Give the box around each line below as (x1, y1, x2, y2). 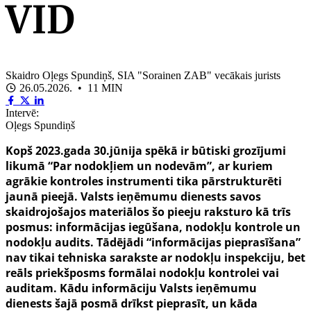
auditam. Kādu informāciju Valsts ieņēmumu (6, 280, 257, 296)
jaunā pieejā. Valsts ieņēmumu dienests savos (6, 189, 261, 205)
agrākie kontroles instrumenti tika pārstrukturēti (6, 174, 282, 190)
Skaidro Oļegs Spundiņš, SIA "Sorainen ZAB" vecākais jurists (6, 69, 280, 82)
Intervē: (6, 107, 39, 119)
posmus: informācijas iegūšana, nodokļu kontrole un (6, 219, 301, 235)
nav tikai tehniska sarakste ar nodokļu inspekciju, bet (6, 250, 305, 266)
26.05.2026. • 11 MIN (17, 82, 123, 94)
